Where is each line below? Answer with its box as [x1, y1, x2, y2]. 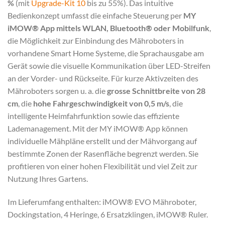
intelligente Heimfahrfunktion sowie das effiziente [8, 111, 179, 121]
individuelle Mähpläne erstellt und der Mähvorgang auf [8, 136, 197, 146]
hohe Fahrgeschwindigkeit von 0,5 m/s [33, 98, 169, 108]
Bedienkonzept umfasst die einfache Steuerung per [8, 11, 183, 21]
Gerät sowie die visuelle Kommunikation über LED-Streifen [8, 61, 210, 71]
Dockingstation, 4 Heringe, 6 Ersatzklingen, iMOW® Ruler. [8, 209, 208, 219]
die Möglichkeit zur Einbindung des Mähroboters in [8, 36, 184, 46]
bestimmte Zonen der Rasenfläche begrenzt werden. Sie [8, 149, 198, 159]
